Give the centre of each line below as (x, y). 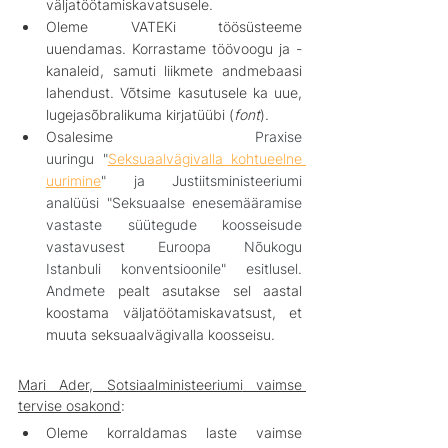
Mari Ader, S (67, 384)
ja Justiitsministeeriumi (217, 180)
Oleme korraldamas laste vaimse (174, 432)
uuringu (70, 158)
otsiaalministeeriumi (179, 384)
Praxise (278, 136)
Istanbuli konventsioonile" (146, 268)
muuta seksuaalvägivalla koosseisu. (160, 334)
